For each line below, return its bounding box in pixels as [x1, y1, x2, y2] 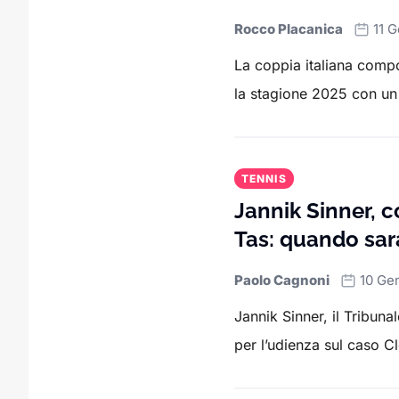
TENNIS [240, 172, 287, 186]
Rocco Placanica [233, 20, 343, 38]
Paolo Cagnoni [233, 272, 330, 289]
